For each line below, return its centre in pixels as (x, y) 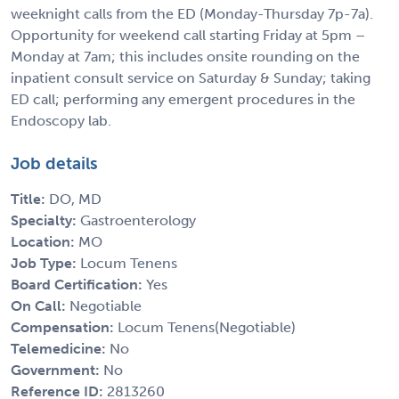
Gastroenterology (138, 220)
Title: (30, 199)
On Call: (40, 305)
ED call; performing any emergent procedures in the (183, 99)
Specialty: (45, 220)
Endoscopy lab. (61, 120)
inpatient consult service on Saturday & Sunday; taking (191, 77)
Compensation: (64, 327)
